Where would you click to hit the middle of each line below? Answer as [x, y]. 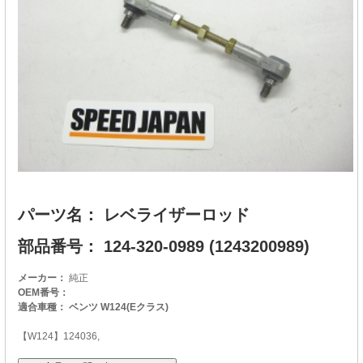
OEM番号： [43, 293]
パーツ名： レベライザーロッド [134, 215]
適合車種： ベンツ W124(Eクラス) [93, 307]
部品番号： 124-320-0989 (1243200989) [164, 247]
